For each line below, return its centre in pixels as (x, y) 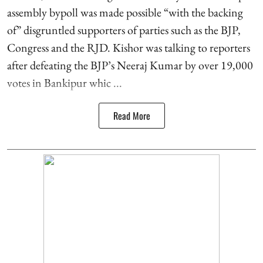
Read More (131, 115)
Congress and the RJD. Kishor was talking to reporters (129, 47)
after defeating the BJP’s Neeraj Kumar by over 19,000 (130, 65)
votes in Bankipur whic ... (65, 82)
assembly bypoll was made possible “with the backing (125, 12)
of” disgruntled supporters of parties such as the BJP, (124, 30)
